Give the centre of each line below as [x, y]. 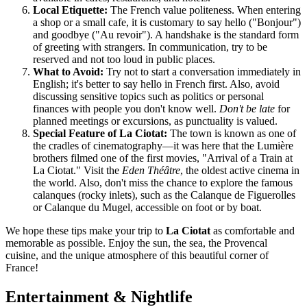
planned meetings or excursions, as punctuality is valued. [155, 121]
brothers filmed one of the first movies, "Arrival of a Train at [163, 158]
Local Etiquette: [70, 10]
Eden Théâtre [151, 170]
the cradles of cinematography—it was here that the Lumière [163, 145]
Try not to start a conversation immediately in [202, 71]
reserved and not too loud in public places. [124, 59]
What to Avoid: [68, 71]
